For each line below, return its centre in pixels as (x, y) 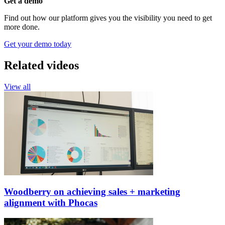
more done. (22, 27)
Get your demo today (38, 44)
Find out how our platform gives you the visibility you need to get (108, 18)
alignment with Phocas (51, 203)
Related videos (41, 65)
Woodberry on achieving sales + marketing (92, 192)
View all (17, 86)
